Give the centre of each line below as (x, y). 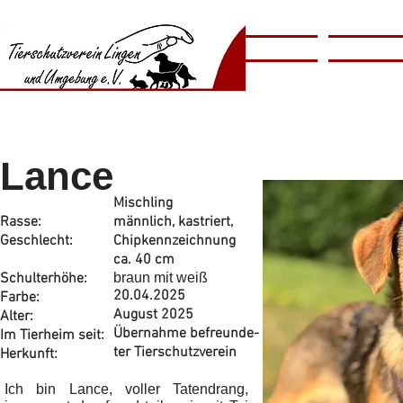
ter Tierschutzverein (175, 353)
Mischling (143, 203)
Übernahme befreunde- (186, 334)
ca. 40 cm (144, 260)
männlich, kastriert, (173, 222)
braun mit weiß (161, 278)
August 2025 (153, 315)
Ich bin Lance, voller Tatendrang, (126, 389)
